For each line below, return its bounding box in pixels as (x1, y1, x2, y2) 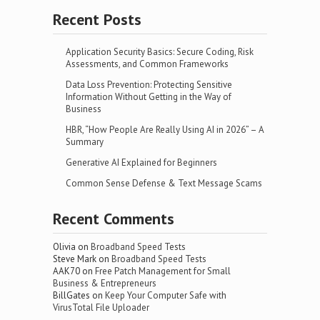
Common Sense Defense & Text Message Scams (66, 177, 262, 189)
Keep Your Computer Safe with (105, 289, 226, 301)
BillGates (53, 289, 90, 301)
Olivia (53, 241, 76, 253)
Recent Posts (53, 9, 141, 29)
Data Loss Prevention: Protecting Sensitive (66, 79, 232, 91)
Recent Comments (53, 209, 174, 229)
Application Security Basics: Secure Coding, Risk (66, 46, 254, 58)
